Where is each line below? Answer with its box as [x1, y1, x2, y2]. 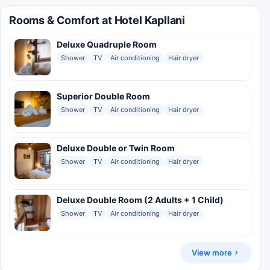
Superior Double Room [57, 90, 150, 101]
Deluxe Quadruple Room [57, 39, 157, 49]
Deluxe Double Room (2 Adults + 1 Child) [57, 194, 224, 205]
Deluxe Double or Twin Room [57, 142, 175, 153]
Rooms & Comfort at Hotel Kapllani [9, 13, 186, 27]
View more [192, 247, 232, 257]
